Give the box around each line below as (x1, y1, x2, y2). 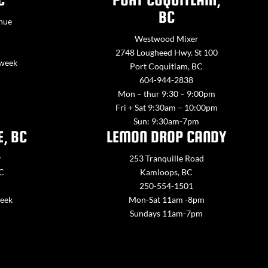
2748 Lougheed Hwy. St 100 (115, 47, 218, 58)
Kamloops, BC (140, 167, 193, 178)
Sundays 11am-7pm (130, 208, 203, 219)
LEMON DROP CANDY (106, 127, 227, 147)
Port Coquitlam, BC (130, 61, 203, 72)
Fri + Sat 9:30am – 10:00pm (115, 102, 218, 113)
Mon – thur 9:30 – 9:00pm (117, 89, 215, 99)
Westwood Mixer (134, 33, 199, 44)
